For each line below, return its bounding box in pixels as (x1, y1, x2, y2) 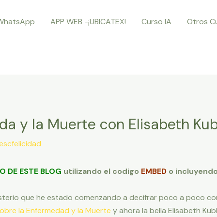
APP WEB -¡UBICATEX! (50, 16, 126, 27)
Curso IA (141, 16, 171, 27)
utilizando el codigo (63, 166, 141, 177)
